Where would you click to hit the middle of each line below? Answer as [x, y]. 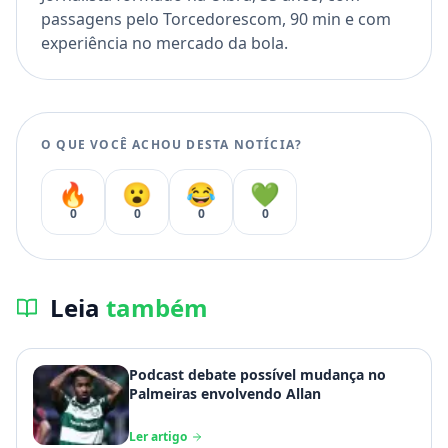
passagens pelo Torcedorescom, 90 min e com [216, 19]
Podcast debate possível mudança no [257, 375]
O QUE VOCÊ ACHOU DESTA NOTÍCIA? [172, 145]
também [157, 308]
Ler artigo [158, 437]
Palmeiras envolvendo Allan [225, 394]
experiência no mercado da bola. [164, 43]
